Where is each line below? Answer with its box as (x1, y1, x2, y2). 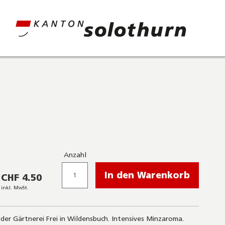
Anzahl (63, 151, 86, 159)
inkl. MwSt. (1, 184, 29, 191)
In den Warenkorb (104, 170, 190, 181)
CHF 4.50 (1, 172, 42, 183)
